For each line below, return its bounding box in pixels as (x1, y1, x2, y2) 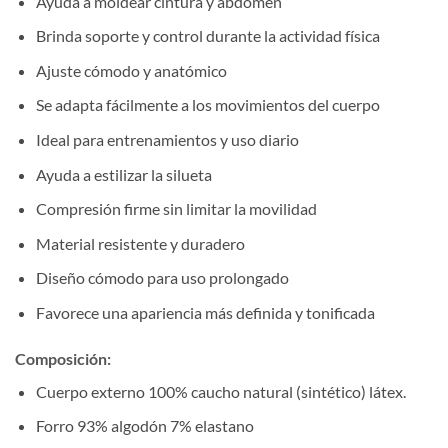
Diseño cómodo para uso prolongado (35, 268, 289, 288)
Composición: (15, 348, 114, 368)
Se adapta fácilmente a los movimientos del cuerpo (35, 95, 380, 115)
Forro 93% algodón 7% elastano (35, 416, 254, 436)
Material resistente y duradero (35, 233, 245, 253)
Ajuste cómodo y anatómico (35, 60, 227, 80)
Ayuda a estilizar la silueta (35, 164, 212, 184)
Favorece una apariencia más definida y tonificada (35, 302, 375, 322)
